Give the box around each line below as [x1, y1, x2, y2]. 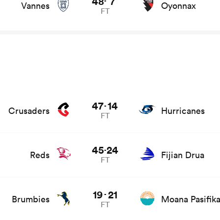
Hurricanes [161, 105, 205, 116]
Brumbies [11, 193, 50, 205]
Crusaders [8, 105, 50, 116]
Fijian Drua [161, 149, 204, 161]
